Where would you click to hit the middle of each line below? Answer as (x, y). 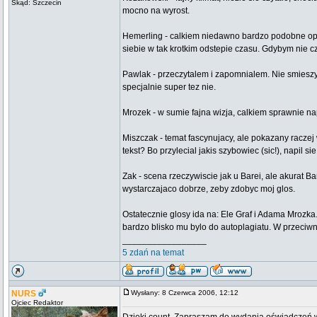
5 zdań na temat (153, 253)
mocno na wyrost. (156, 11)
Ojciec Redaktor (37, 302)
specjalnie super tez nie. (169, 87)
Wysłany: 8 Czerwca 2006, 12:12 (188, 293)
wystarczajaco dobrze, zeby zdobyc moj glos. (209, 189)
